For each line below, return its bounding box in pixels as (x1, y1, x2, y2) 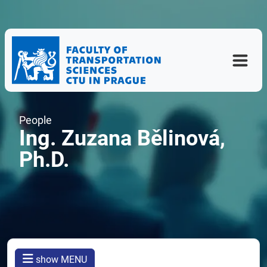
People (19, 114, 52, 126)
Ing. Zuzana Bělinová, (19, 126, 225, 151)
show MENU (33, 254, 87, 265)
